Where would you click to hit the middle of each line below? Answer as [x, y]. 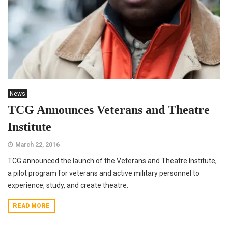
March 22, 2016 [37, 144]
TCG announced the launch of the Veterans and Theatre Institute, [112, 161]
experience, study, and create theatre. [68, 185]
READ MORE [31, 205]
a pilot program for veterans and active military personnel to [104, 173]
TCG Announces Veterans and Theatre [109, 110]
